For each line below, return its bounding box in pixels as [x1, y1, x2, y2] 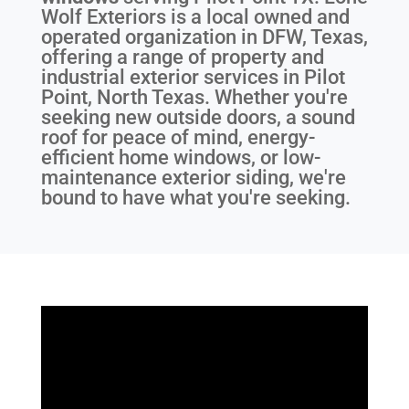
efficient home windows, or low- [40, 146, 320, 170]
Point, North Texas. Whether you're [40, 86, 348, 110]
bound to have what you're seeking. [40, 186, 351, 210]
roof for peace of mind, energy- [40, 126, 315, 150]
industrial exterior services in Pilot [40, 66, 345, 89]
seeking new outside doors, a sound [40, 106, 355, 130]
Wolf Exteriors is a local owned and [40, 5, 350, 29]
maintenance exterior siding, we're [40, 166, 346, 190]
